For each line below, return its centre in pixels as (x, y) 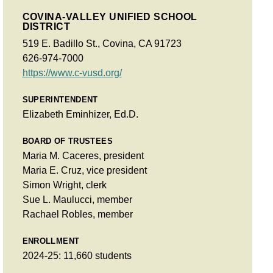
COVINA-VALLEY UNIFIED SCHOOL (110, 16)
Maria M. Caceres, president (83, 155)
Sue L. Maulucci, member (77, 199)
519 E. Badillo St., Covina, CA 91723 (102, 43)
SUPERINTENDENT (60, 99)
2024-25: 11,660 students (77, 255)
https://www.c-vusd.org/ (72, 73)
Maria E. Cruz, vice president (84, 170)
